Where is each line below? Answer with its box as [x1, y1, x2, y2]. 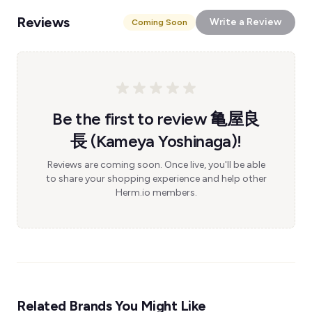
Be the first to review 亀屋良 [52, 109, 260, 129]
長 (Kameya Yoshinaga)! [70, 131, 242, 151]
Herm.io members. [115, 187, 197, 198]
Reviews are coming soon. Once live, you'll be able [47, 159, 265, 171]
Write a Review [210, 16, 281, 28]
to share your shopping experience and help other [45, 173, 267, 185]
